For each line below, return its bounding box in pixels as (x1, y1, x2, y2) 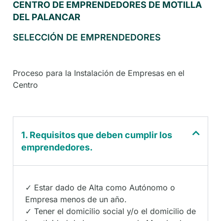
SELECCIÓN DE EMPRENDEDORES (13, 32, 161, 42)
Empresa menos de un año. (25, 194, 127, 204)
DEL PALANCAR (13, 11, 80, 22)
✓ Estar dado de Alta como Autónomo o (25, 182, 175, 192)
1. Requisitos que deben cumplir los (21, 129, 172, 140)
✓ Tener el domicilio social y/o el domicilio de (25, 206, 196, 216)
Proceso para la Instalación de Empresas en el (13, 68, 184, 78)
